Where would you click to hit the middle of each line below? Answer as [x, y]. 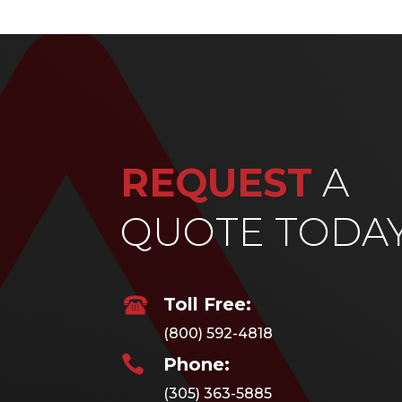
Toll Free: [207, 304]
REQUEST [217, 183]
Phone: [196, 364]
